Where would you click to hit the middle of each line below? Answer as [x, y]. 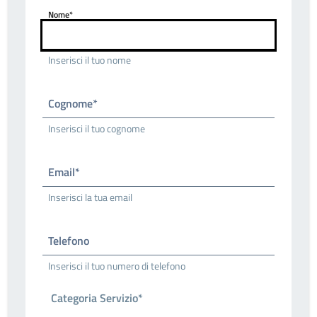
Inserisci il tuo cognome [97, 128]
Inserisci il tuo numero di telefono [117, 266]
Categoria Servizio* [97, 298]
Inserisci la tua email [90, 197]
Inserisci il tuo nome [90, 60]
